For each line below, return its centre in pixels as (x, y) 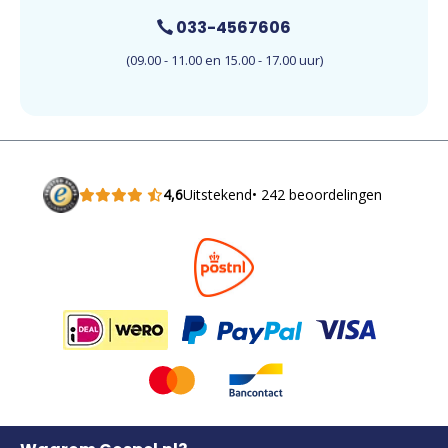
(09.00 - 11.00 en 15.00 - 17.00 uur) (224, 59)
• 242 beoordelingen (316, 195)
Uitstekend (217, 195)
